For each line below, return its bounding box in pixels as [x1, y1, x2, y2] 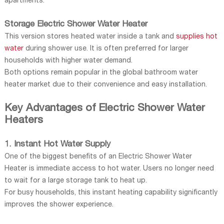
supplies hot [175, 33, 217, 40]
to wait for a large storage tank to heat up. [4, 177, 147, 184]
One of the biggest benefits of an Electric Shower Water [4, 153, 192, 160]
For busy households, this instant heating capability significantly [4, 189, 217, 196]
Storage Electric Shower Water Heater [4, 20, 147, 29]
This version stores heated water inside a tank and [4, 33, 176, 40]
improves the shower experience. [4, 201, 113, 208]
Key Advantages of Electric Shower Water [4, 103, 205, 114]
